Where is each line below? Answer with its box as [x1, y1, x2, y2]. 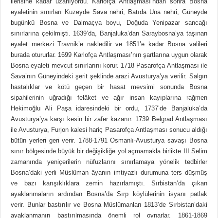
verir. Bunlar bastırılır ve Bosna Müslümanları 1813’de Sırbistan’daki [11, 201, 207, 209]
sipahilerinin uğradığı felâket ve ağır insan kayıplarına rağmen [11, 94, 207, 102]
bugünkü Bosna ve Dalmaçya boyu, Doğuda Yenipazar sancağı [11, 19, 207, 27]
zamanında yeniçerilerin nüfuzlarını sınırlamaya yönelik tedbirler [11, 158, 207, 166]
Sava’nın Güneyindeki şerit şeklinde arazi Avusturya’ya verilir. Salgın [11, 73, 207, 80]
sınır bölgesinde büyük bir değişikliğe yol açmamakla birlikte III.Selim [11, 147, 207, 155]
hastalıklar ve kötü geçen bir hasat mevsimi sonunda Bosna [11, 83, 207, 91]
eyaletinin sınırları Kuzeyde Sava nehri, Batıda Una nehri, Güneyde [11, 8, 207, 16]
